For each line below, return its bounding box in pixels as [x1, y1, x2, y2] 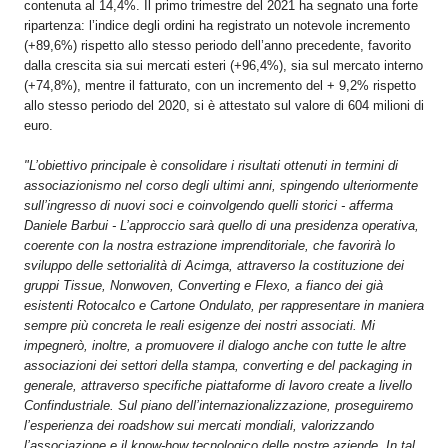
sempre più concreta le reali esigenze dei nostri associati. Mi [24, 317, 375, 333]
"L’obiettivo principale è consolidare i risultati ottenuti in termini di [24, 157, 398, 173]
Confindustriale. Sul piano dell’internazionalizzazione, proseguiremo [24, 397, 413, 413]
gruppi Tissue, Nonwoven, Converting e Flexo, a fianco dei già [24, 277, 383, 293]
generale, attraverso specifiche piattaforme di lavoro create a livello [24, 377, 412, 393]
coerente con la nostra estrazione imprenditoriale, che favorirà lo [24, 237, 395, 253]
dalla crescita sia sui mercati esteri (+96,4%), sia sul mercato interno [24, 57, 423, 73]
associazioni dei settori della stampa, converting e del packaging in [24, 357, 412, 373]
